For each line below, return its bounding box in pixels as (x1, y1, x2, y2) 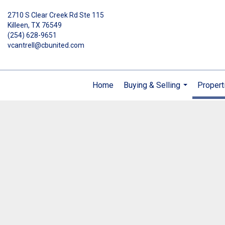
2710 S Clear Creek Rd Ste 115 (8, 11, 104, 19)
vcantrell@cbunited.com (8, 41, 84, 49)
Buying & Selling (124, 80, 180, 90)
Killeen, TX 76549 (8, 21, 62, 29)
